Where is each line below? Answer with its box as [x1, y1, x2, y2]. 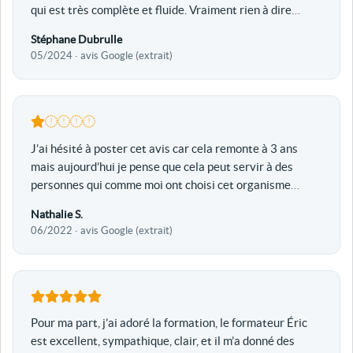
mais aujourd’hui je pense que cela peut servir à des [30, 159, 293, 173]
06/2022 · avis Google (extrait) [30, 224, 173, 236]
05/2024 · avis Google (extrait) [30, 50, 173, 62]
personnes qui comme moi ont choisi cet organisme [30, 177, 291, 191]
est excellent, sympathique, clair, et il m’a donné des [30, 334, 295, 348]
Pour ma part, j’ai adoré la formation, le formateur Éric [30, 316, 307, 330]
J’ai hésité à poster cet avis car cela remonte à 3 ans [30, 141, 298, 155]
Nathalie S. [30, 207, 83, 221]
